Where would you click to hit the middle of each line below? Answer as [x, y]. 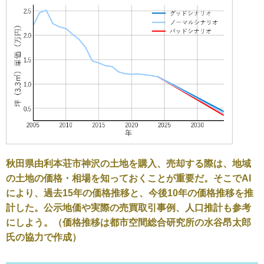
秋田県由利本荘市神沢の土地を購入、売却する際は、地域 [128, 164]
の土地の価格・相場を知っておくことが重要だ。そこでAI [128, 179]
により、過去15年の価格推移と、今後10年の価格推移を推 [130, 193]
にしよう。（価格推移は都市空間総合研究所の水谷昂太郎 [128, 223]
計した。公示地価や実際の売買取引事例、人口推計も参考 [128, 208]
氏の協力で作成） [44, 237]
